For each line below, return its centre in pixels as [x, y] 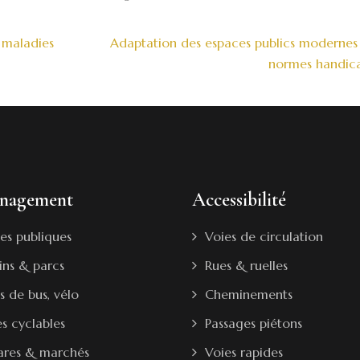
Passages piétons [254, 323]
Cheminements [249, 294]
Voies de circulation [264, 236]
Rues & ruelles [246, 265]
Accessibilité [239, 200]
